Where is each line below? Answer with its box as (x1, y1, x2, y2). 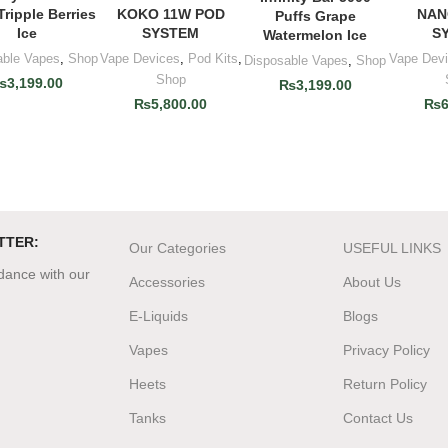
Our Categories (128, 239, 226, 256)
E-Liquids (128, 307, 188, 324)
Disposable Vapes (244, 52, 349, 68)
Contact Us (343, 409, 414, 426)
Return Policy (343, 375, 428, 392)
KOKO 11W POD (116, 5, 225, 22)
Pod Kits (187, 50, 238, 66)
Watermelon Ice (263, 26, 368, 43)
